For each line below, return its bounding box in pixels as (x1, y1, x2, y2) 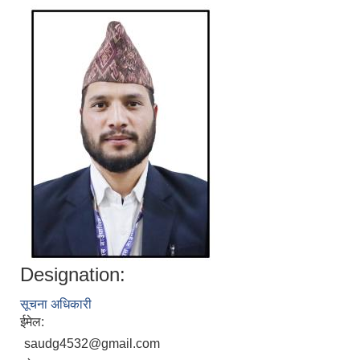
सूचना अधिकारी (20, 297, 92, 311)
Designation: (20, 264, 125, 285)
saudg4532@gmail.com (24, 337, 160, 350)
